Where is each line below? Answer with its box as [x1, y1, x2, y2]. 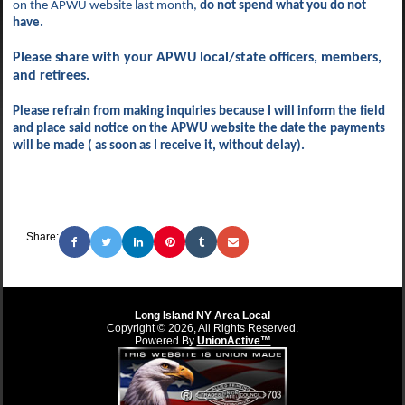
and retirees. [13, 68, 89, 83]
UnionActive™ [196, 334, 271, 347]
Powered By [134, 334, 197, 347]
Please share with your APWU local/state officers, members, [13, 50, 381, 65]
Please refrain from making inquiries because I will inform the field [13, 104, 385, 118]
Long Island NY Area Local [135, 309, 270, 322]
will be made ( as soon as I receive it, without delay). [13, 138, 305, 153]
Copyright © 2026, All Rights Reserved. [107, 322, 298, 334]
